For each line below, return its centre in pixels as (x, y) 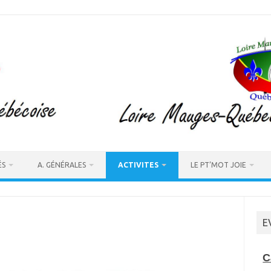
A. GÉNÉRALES (62, 165)
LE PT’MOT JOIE (218, 165)
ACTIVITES (138, 165)
